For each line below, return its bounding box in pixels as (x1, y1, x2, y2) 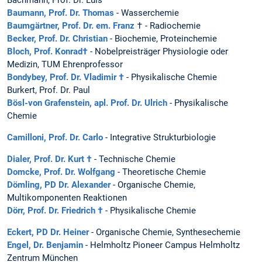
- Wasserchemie (114, 7, 179, 18)
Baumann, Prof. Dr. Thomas (7, 7, 114, 18)
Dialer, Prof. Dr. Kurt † (7, 154, 94, 165)
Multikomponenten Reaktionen (7, 192, 127, 204)
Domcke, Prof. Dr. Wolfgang (7, 167, 115, 178)
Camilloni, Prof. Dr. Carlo (7, 132, 103, 143)
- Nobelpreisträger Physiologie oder (88, 46, 228, 57)
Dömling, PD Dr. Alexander (7, 180, 111, 191)
